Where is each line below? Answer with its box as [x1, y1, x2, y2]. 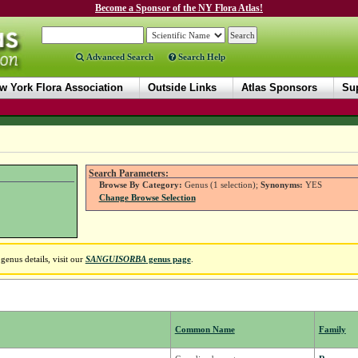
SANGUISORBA [85, 254, 146, 265]
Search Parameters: [88, 169, 169, 178]
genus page [145, 254, 191, 265]
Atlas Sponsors [241, 82, 317, 93]
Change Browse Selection [98, 193, 196, 203]
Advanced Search [83, 52, 153, 62]
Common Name [174, 324, 235, 335]
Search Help [175, 52, 225, 62]
